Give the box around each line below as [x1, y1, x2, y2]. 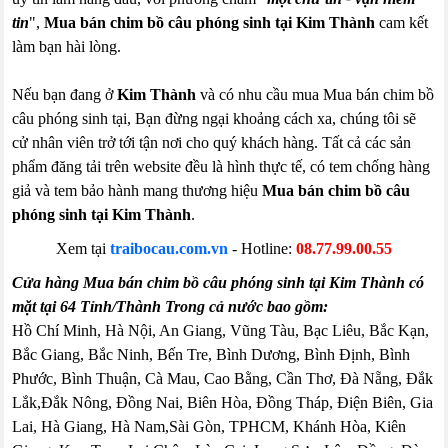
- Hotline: [228, 240, 296, 257]
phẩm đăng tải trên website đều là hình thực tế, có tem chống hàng [12, 158, 431, 175]
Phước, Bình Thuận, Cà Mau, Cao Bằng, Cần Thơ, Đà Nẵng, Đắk [12, 370, 434, 387]
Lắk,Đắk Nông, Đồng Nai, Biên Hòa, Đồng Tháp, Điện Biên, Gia [12, 394, 434, 411]
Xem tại [56, 240, 110, 257]
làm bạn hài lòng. [12, 38, 122, 55]
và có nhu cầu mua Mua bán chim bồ [196, 86, 435, 103]
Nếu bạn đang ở [12, 86, 118, 103]
